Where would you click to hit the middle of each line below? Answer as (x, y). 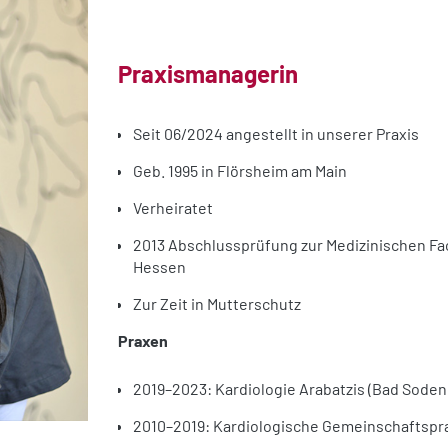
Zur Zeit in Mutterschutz (217, 304)
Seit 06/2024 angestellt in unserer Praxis (276, 134)
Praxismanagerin (208, 74)
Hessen (159, 267)
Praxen (143, 341)
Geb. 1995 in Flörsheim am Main (240, 171)
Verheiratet (173, 208)
